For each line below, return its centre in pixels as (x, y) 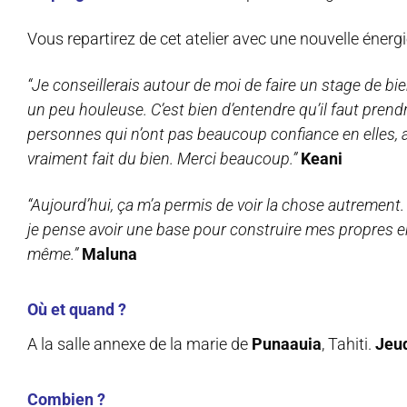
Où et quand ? (77, 310)
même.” (53, 254)
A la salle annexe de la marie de (139, 344)
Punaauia (287, 344)
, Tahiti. (348, 344)
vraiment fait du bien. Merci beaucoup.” (164, 159)
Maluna (109, 254)
